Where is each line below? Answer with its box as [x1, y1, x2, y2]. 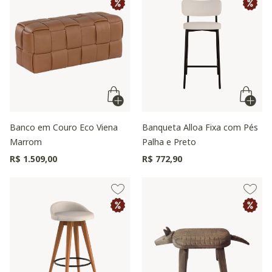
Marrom [10, 136, 42, 148]
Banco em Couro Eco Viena [10, 121, 118, 133]
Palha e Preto [142, 136, 196, 148]
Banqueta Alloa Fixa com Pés [142, 121, 258, 133]
